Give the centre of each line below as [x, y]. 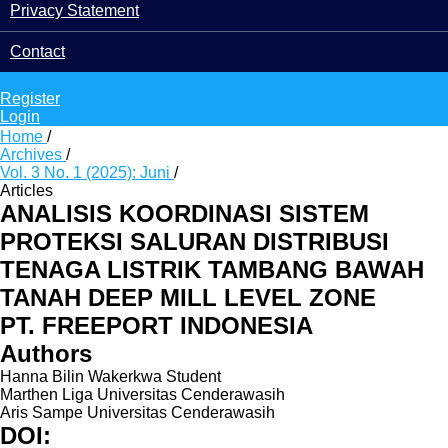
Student [193, 376]
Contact [37, 51]
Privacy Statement [74, 10]
